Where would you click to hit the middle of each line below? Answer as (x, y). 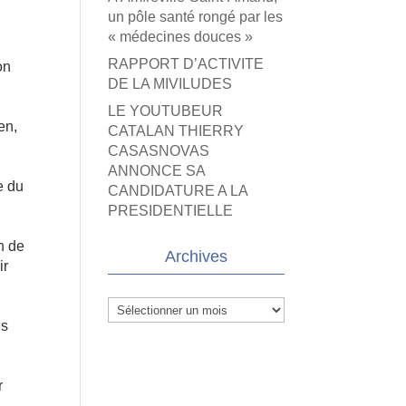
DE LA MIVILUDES (170, 84)
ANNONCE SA (157, 171)
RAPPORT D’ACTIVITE (186, 64)
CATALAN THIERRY (176, 131)
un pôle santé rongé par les (196, 17)
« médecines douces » (181, 37)
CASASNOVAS (159, 151)
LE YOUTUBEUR (166, 111)
